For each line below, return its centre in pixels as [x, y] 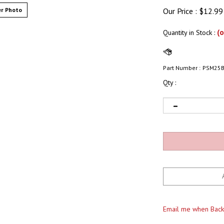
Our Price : [180, 11]
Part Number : [182, 68]
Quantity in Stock [188, 32]
